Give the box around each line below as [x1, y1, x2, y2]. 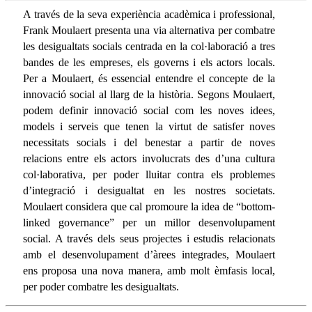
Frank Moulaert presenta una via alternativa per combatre [23, 24, 275, 36]
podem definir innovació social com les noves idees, [23, 104, 275, 116]
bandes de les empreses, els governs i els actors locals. [23, 56, 275, 68]
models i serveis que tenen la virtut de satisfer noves [23, 120, 275, 132]
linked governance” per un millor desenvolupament [23, 216, 275, 228]
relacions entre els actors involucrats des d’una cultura [23, 152, 275, 164]
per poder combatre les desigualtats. [23, 280, 179, 292]
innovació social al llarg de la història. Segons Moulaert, [23, 88, 275, 100]
